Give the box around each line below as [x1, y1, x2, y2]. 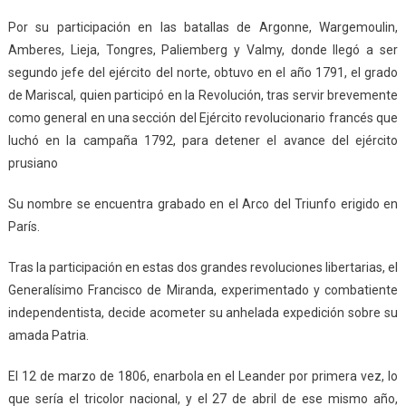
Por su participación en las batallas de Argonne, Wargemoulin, [7, 20, 399, 35]
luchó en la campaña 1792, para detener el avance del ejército [7, 133, 399, 149]
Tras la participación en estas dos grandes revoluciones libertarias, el [7, 260, 399, 275]
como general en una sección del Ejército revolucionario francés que [7, 111, 399, 126]
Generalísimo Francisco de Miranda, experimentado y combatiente [7, 283, 399, 298]
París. [7, 219, 40, 235]
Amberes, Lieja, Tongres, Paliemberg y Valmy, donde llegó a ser [7, 43, 399, 58]
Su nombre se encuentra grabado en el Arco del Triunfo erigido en [7, 197, 399, 212]
